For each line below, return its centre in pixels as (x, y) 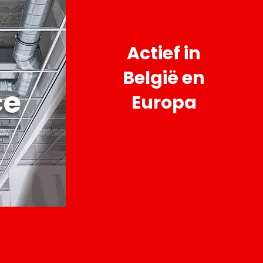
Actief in (164, 53)
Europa (164, 103)
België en (164, 78)
